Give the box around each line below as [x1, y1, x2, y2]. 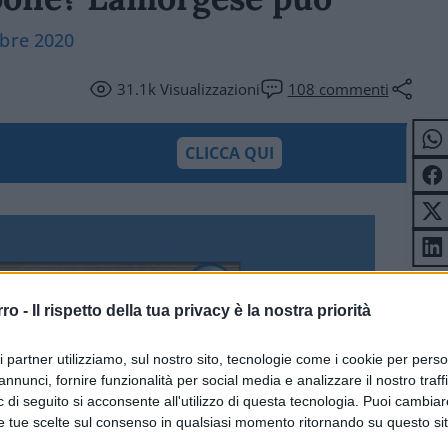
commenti [314, 79, 389, 99]
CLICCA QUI [185, 142, 275, 164]
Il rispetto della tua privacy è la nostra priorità [32, 301, 371, 319]
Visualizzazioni [155, 79, 260, 99]
